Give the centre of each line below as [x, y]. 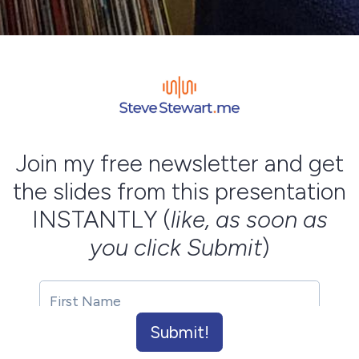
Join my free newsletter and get [179, 163]
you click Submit [175, 248]
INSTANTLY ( [101, 220]
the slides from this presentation [179, 192]
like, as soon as [249, 220]
